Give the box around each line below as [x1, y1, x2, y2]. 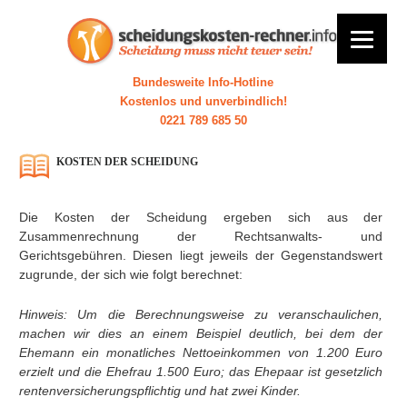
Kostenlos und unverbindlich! [119, 94, 287, 109]
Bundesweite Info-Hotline [133, 75, 274, 90]
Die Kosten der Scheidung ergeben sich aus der [18, 210, 383, 225]
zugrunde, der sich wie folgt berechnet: [18, 267, 243, 283]
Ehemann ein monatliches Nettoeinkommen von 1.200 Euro [18, 345, 383, 361]
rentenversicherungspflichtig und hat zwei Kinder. [18, 383, 301, 399]
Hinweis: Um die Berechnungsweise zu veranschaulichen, [18, 307, 383, 323]
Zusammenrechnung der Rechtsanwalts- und [18, 229, 383, 244]
